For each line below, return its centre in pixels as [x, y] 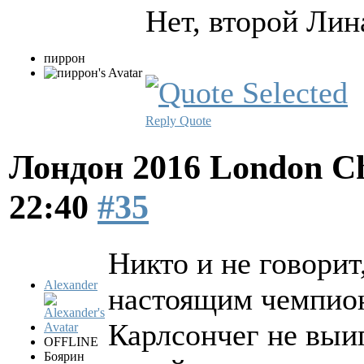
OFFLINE [71, 341]
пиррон [65, 58]
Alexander [71, 284]
